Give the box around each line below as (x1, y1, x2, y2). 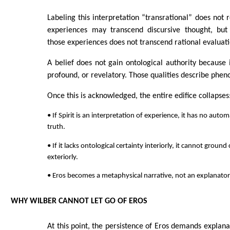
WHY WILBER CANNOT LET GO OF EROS (10, 197, 147, 205)
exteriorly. (47, 153, 79, 161)
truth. (47, 123, 66, 131)
